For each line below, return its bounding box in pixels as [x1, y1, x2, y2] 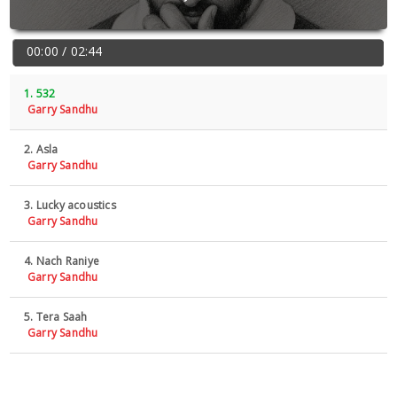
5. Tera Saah [21, 309, 88, 324]
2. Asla [21, 142, 58, 157]
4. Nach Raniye [21, 253, 99, 269]
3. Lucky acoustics [21, 198, 116, 213]
